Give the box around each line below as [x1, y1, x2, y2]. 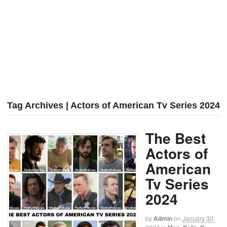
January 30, [182, 214, 215, 223]
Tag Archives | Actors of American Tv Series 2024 [7, 100, 220, 111]
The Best [145, 128, 206, 149]
